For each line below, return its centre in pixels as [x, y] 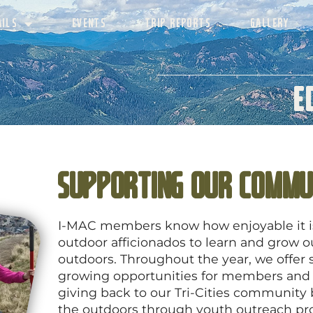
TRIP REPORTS [179, 24]
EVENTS [89, 24]
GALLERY [270, 24]
